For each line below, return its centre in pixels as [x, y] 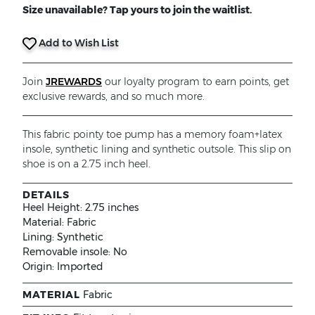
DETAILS [46, 194]
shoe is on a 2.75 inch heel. [86, 163]
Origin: [40, 266]
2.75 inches [112, 207]
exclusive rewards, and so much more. [114, 96]
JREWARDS [74, 81]
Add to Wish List [78, 43]
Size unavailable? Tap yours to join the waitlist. [137, 9]
